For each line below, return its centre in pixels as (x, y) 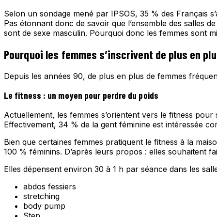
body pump (44, 206)
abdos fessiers (50, 187)
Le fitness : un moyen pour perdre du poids (81, 95)
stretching (41, 196)
